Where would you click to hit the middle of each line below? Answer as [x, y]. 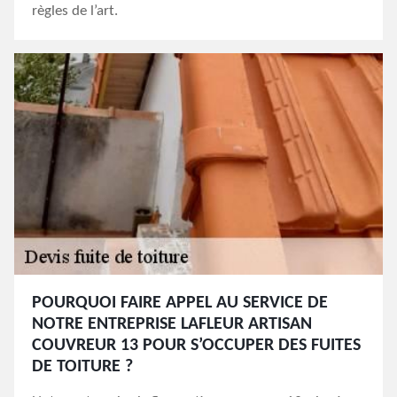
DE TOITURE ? [82, 367]
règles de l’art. [75, 11]
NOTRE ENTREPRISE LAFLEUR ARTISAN [172, 324]
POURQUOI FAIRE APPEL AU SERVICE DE [180, 303]
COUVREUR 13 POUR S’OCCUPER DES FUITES [196, 346]
